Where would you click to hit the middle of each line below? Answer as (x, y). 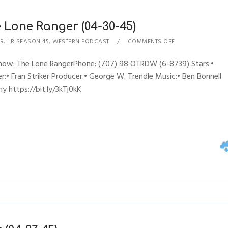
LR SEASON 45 (28, 41)
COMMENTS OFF (151, 41)
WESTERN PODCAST (81, 41)
